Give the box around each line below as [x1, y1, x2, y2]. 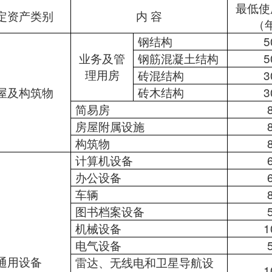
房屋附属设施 [75, 118, 144, 134]
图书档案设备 [75, 203, 144, 219]
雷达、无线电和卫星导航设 [75, 254, 214, 270]
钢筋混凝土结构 [138, 50, 219, 66]
